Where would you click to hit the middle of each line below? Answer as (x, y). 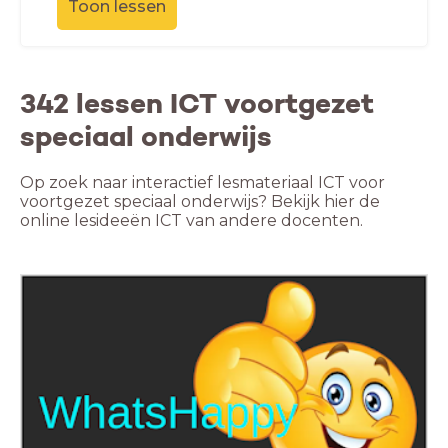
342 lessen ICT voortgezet (197, 103)
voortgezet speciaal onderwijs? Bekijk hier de (200, 201)
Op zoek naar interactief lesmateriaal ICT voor (202, 182)
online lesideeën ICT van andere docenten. (191, 220)
